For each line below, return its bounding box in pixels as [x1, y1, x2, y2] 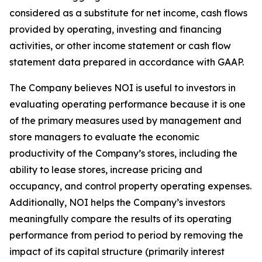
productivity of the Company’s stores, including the [9, 147, 237, 159]
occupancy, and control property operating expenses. [9, 180, 251, 192]
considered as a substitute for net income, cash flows [9, 7, 247, 19]
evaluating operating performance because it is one [9, 98, 246, 110]
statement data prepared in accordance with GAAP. [9, 56, 244, 68]
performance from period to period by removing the [9, 229, 243, 241]
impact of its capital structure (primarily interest [9, 246, 225, 257]
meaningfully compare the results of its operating [9, 213, 232, 225]
